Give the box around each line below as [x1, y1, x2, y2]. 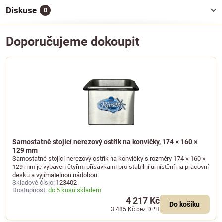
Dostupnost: [12, 186, 47, 194]
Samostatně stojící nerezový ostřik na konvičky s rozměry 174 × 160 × [12, 155, 206, 163]
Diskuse [6, 5, 37, 16]
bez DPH [136, 206, 160, 213]
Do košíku [169, 200, 200, 209]
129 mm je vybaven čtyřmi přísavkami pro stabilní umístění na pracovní [12, 163, 209, 171]
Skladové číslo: [12, 179, 55, 187]
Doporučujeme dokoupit [6, 34, 139, 49]
